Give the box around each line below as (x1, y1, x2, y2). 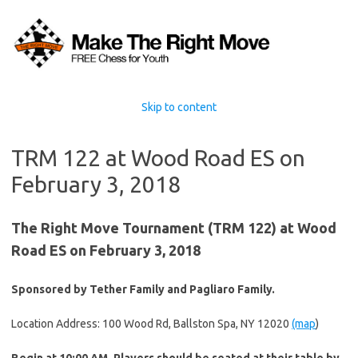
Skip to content (141, 100, 217, 113)
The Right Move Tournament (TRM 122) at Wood (11, 219, 336, 236)
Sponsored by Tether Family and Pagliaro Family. (11, 282, 275, 296)
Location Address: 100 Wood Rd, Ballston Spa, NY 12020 (11, 316, 292, 330)
